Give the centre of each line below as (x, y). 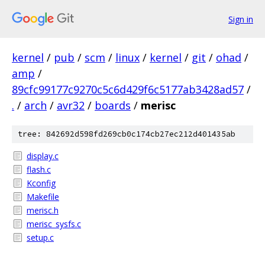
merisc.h (43, 210)
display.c (43, 156)
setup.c (40, 237)
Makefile (43, 197)
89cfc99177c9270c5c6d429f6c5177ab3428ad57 (128, 89)
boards (113, 105)
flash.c (39, 169)
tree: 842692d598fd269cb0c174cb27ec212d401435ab (127, 134)
